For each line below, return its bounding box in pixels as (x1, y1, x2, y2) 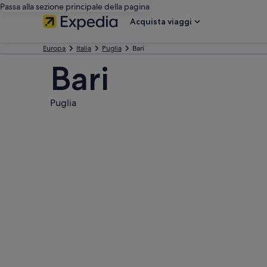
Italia (76, 44, 91, 53)
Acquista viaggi (130, 16, 192, 27)
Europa (43, 44, 66, 53)
